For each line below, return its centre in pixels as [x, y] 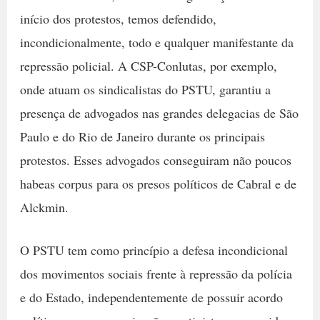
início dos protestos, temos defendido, [118, 18]
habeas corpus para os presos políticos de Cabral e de [158, 183]
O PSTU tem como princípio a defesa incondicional [154, 250]
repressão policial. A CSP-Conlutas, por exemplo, [148, 65]
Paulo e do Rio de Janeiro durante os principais [142, 136]
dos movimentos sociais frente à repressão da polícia [156, 273]
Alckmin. [44, 207]
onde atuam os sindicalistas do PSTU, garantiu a [145, 89]
